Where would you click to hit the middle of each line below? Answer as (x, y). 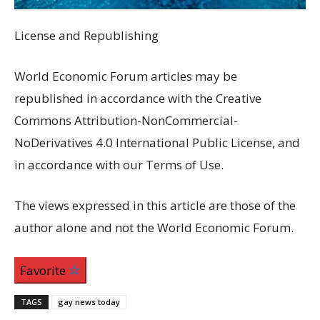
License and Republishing (86, 36)
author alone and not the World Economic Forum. (154, 228)
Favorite (44, 271)
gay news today (89, 302)
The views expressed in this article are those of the (155, 206)
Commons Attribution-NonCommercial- (126, 121)
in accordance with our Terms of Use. (119, 165)
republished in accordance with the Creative (138, 99)
